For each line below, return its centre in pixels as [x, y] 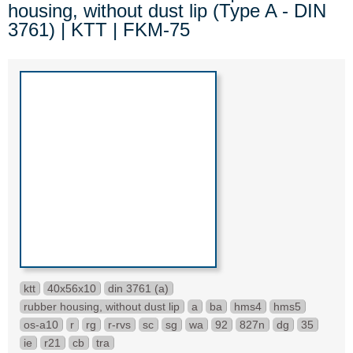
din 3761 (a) [138, 288]
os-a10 [41, 325]
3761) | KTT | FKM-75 [99, 30]
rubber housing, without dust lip [102, 307]
